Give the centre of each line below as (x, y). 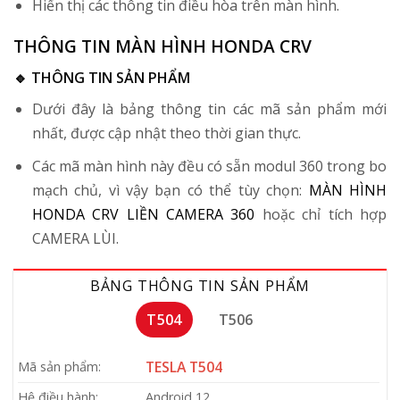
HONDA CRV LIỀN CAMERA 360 (143, 214)
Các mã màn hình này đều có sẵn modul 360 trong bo (209, 166)
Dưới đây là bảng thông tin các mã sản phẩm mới (209, 109)
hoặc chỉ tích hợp (321, 214)
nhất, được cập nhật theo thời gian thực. (166, 133)
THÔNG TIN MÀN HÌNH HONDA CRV (162, 46)
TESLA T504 (184, 367)
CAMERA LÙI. (75, 238)
